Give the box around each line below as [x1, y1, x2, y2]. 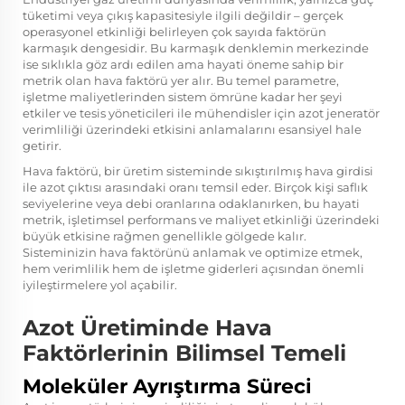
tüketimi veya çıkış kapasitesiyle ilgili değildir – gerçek [23, 7, 344, 23]
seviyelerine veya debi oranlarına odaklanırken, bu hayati [23, 195, 360, 211]
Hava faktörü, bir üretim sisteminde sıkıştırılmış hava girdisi [23, 163, 373, 178]
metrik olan [23, 72, 94, 88]
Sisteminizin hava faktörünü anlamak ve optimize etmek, [23, 244, 363, 259]
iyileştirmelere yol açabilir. [23, 277, 177, 292]
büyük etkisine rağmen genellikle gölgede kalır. [23, 228, 306, 243]
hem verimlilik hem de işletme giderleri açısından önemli [23, 260, 364, 276]
